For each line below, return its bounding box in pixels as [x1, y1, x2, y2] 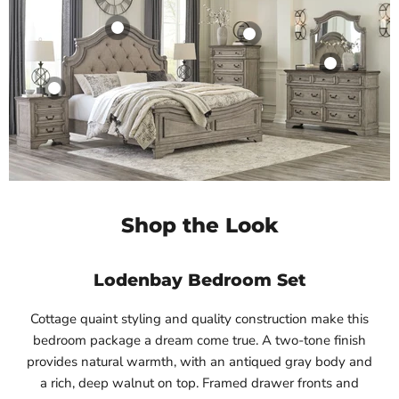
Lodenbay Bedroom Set [93, 270, 306, 291]
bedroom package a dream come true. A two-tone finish [33, 331, 366, 350]
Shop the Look [120, 213, 279, 239]
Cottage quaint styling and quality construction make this [30, 310, 369, 329]
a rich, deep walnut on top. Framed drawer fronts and [40, 374, 359, 393]
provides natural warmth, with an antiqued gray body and [27, 353, 372, 371]
